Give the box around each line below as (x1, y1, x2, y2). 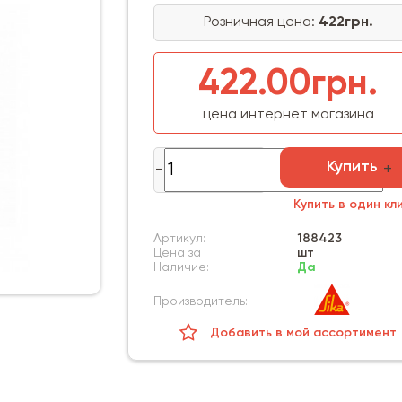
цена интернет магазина (202, 108, 374, 122)
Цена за (153, 247, 201, 259)
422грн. (318, 15, 373, 30)
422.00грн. (198, 66, 379, 102)
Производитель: (153, 294, 248, 308)
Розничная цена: (203, 15, 319, 30)
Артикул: (153, 232, 205, 245)
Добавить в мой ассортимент (210, 327, 398, 339)
